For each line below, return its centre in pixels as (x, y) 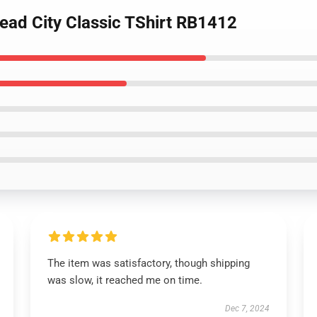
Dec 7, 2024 (248, 309)
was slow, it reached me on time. (125, 280)
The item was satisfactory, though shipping (148, 263)
